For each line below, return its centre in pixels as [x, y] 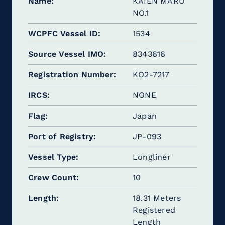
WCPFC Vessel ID [63, 33]
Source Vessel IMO [66, 54]
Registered [154, 210]
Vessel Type [52, 157]
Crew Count [52, 178]
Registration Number [71, 75]
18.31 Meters [157, 198]
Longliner [152, 157]
